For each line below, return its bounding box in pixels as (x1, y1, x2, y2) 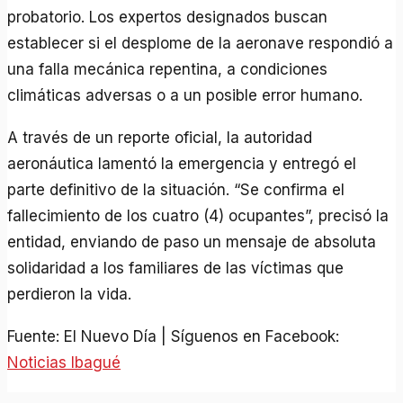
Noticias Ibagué (7, 353, 121, 372)
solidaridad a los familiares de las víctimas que (7, 258, 345, 277)
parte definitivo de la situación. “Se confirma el (7, 180, 345, 199)
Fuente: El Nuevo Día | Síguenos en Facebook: (7, 327, 340, 345)
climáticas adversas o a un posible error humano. (7, 85, 363, 104)
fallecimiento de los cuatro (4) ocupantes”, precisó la (7, 206, 390, 225)
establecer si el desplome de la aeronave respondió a (7, 33, 394, 52)
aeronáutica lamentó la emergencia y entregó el (7, 154, 357, 173)
